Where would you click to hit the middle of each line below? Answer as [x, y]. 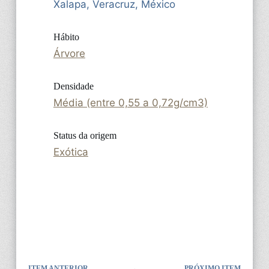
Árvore [69, 53]
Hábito [66, 37]
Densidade [73, 86]
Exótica [71, 152]
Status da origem [85, 135]
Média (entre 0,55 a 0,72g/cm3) [130, 102]
